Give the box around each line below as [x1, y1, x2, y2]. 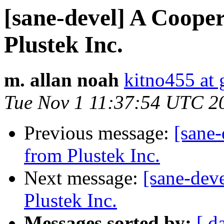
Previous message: [24, 122, 174, 144]
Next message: [24, 167, 143, 189]
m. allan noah [4, 69, 119, 91]
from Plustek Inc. [24, 144, 160, 166]
